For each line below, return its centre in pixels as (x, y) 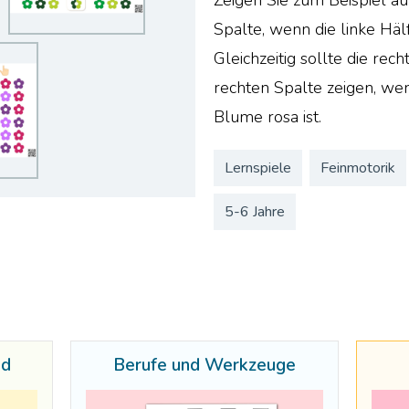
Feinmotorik (358, 168)
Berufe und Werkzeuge (204, 366)
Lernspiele (258, 168)
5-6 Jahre (255, 212)
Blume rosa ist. (268, 116)
